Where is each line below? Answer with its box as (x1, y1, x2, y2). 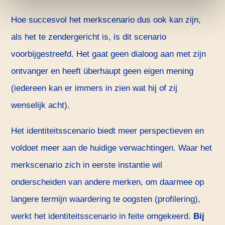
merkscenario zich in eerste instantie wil (11, 160, 163, 170)
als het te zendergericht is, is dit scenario (11, 32, 167, 42)
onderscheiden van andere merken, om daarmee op (11, 177, 204, 187)
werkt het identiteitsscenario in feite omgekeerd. (11, 211, 194, 221)
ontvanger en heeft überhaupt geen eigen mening (11, 66, 194, 76)
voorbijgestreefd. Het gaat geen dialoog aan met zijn (11, 49, 206, 59)
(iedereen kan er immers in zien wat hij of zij (11, 83, 178, 93)
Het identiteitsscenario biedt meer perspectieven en (11, 126, 204, 136)
